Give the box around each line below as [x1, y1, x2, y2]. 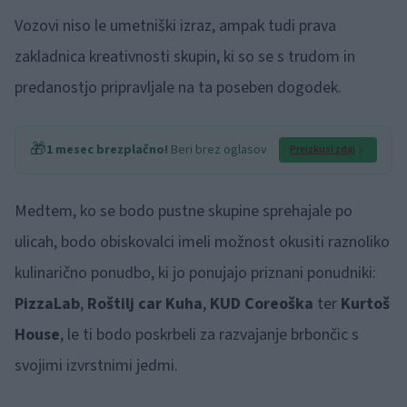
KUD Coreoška [210, 293, 313, 315]
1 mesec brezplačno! [46, 141, 168, 159]
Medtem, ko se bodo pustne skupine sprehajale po [15, 200, 352, 223]
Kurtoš [341, 293, 390, 315]
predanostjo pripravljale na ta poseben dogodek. [15, 76, 342, 99]
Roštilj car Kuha [87, 293, 203, 315]
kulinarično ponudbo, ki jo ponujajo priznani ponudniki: [15, 262, 376, 284]
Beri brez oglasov [168, 141, 267, 159]
